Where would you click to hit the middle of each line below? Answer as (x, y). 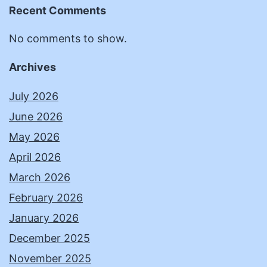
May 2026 (34, 137)
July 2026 (34, 97)
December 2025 (49, 238)
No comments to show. (68, 39)
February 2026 (46, 198)
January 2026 (44, 218)
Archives (32, 67)
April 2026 (35, 157)
